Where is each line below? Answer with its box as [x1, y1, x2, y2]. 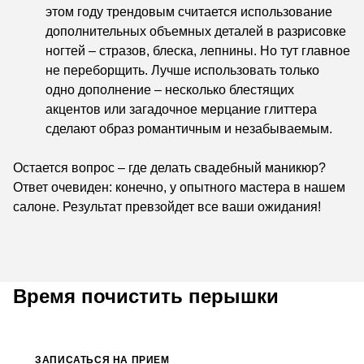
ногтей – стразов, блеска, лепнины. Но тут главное [45, 44, 350, 58]
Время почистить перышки [13, 285, 279, 307]
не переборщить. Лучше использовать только [45, 63, 319, 77]
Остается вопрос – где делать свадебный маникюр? [13, 161, 326, 175]
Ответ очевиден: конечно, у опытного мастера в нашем [13, 180, 345, 194]
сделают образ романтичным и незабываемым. [45, 122, 332, 136]
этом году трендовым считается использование [45, 5, 332, 19]
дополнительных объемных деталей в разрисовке [45, 24, 346, 38]
